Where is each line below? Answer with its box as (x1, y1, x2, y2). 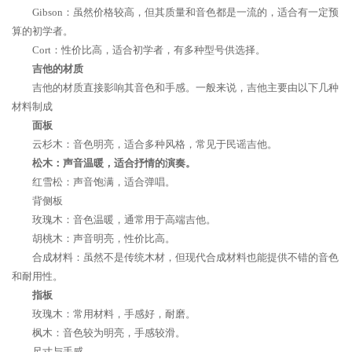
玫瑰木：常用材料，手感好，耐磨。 (32, 308, 196, 320)
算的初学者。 (12, 25, 73, 37)
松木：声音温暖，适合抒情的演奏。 (32, 157, 196, 169)
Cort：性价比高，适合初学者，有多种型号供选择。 (32, 44, 266, 56)
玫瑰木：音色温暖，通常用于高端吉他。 (32, 214, 216, 225)
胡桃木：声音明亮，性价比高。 (32, 233, 175, 244)
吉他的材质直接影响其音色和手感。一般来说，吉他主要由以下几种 (32, 82, 339, 93)
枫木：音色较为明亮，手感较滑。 (32, 327, 185, 339)
